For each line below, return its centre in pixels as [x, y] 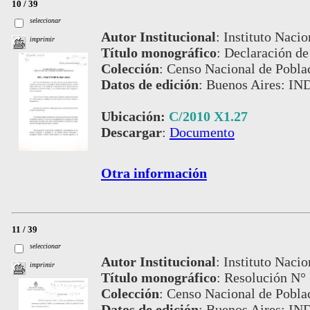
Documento [202, 132]
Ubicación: [135, 116]
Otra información [154, 173]
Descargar [131, 132]
